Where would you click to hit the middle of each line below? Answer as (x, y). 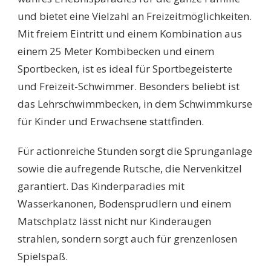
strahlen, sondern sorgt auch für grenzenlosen (127, 238)
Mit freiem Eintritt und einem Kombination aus (130, 33)
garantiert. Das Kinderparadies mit (101, 186)
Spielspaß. (43, 256)
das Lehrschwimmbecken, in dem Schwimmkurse (135, 103)
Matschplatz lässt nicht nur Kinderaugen (114, 221)
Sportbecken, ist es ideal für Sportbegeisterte (125, 68)
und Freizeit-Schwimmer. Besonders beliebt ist (129, 86)
